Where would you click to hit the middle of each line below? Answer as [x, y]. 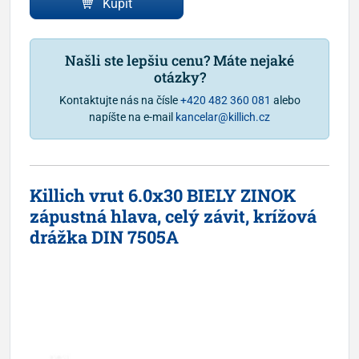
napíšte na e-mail [132, 117]
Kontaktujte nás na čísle [119, 100]
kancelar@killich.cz [223, 117]
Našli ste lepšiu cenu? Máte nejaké [179, 60]
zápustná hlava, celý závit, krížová [173, 216]
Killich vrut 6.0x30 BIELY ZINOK [163, 195]
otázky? [179, 77]
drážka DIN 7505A [104, 236]
